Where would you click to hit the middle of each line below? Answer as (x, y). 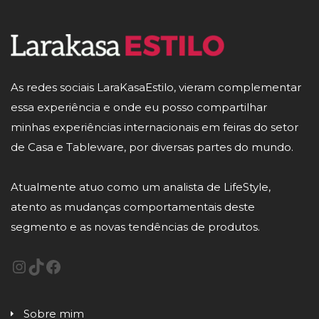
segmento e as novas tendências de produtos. (135, 227)
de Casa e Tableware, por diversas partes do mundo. (152, 147)
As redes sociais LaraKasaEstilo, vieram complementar (156, 88)
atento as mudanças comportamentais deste (133, 207)
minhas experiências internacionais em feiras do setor (155, 127)
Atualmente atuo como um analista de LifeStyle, (141, 187)
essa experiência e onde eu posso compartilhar (139, 108)
